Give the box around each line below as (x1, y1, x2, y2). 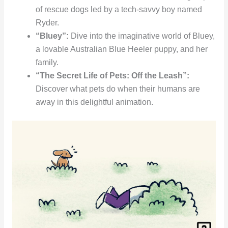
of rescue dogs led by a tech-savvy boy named (36, 5, 203, 14)
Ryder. (36, 18, 60, 27)
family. (36, 58, 59, 67)
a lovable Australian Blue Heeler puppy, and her (36, 44, 208, 53)
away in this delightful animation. (36, 97, 154, 106)
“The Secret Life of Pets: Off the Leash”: (36, 71, 190, 80)
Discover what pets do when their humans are (36, 84, 201, 93)
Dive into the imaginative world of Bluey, (69, 31, 215, 40)
